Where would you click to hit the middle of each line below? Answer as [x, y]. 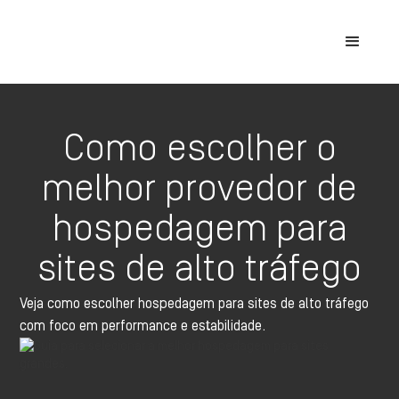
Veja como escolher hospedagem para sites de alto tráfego [195, 304]
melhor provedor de [199, 188]
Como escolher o [199, 148]
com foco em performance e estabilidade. [143, 326]
